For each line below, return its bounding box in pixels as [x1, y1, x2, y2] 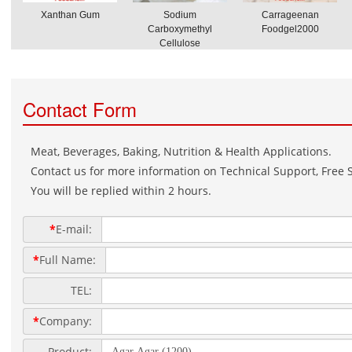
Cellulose [159, 38, 200, 49]
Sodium [163, 9, 196, 20]
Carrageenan [261, 9, 319, 20]
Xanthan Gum [40, 9, 100, 20]
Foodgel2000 [261, 24, 319, 35]
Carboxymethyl [148, 24, 212, 35]
